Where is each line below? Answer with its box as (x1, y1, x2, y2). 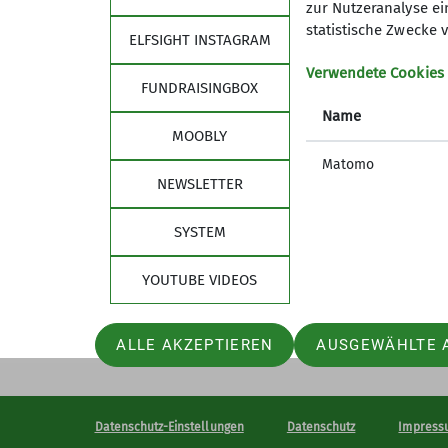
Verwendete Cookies (305, 64, 444, 82)
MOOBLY (172, 127, 227, 145)
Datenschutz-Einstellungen (94, 419, 244, 434)
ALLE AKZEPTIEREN (116, 336, 274, 354)
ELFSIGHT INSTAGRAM (128, 31, 271, 49)
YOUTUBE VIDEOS (142, 271, 257, 289)
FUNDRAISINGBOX (141, 79, 258, 97)
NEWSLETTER (156, 175, 243, 193)
